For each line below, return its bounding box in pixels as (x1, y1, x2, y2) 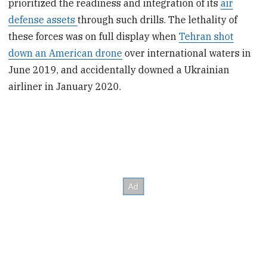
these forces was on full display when (8, 30, 179, 42)
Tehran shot (179, 30, 234, 42)
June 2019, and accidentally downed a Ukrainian (8, 63, 230, 76)
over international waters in (122, 46, 252, 59)
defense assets (8, 13, 78, 26)
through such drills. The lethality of (77, 13, 238, 26)
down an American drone (8, 46, 123, 59)
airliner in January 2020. (8, 80, 122, 92)
